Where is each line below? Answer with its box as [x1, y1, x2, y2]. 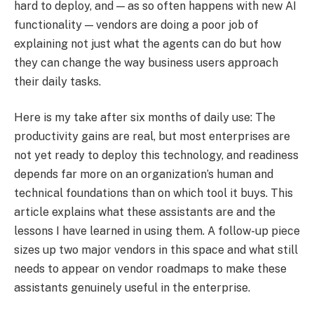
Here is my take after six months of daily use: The [14, 111, 275, 125]
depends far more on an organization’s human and [14, 168, 273, 182]
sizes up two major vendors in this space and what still [14, 243, 298, 257]
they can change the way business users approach [14, 55, 278, 69]
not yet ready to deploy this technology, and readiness [14, 149, 299, 163]
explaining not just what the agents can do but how [14, 36, 281, 50]
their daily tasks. [14, 74, 101, 88]
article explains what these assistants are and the [14, 205, 275, 219]
